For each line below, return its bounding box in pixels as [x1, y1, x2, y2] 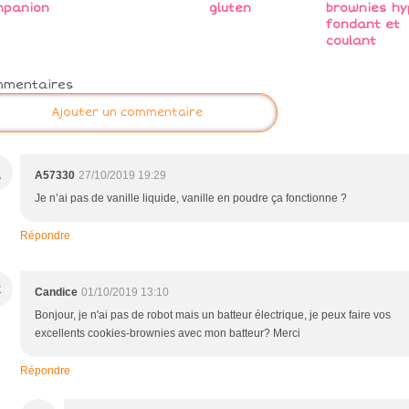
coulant [325, 34, 376, 49]
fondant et [325, 17, 400, 33]
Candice [35, 286, 78, 299]
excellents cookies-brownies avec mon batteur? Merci [35, 327, 300, 341]
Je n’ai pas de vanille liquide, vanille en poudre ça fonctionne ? [35, 192, 347, 205]
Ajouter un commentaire [51, 106, 203, 121]
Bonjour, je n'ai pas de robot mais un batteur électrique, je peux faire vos [35, 309, 391, 322]
